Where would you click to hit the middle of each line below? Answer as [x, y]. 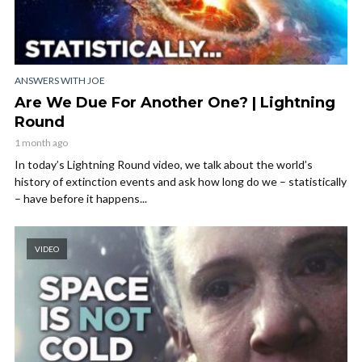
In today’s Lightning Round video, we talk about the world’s [164, 164]
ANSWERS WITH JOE [60, 80]
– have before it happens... [81, 198]
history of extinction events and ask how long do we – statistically [181, 181]
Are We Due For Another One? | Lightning [175, 102]
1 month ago [41, 142]
